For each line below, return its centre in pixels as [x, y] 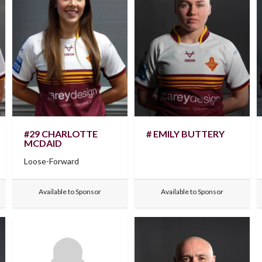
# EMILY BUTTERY [185, 133]
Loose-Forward [51, 161]
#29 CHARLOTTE [61, 133]
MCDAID [43, 143]
